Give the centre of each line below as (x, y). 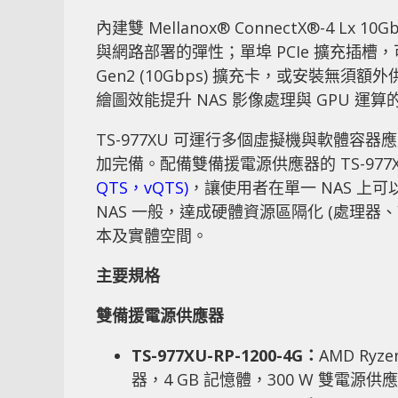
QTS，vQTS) (142, 187)
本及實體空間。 (152, 235)
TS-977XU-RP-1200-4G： (225, 355)
